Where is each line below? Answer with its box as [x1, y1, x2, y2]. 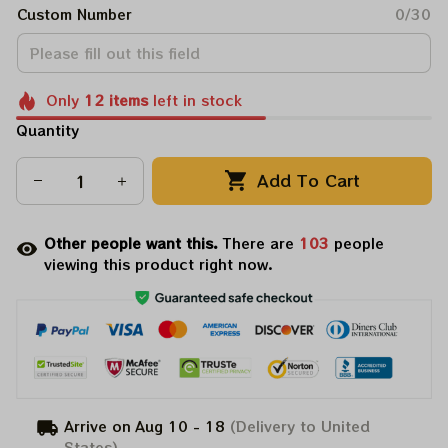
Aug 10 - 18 [135, 415, 226, 436]
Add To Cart [257, 168, 361, 193]
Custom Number [17, 4, 132, 24]
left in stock [147, 90, 242, 110]
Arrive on [64, 415, 132, 436]
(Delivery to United [225, 415, 371, 436]
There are [223, 232, 299, 253]
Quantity [16, 119, 79, 140]
